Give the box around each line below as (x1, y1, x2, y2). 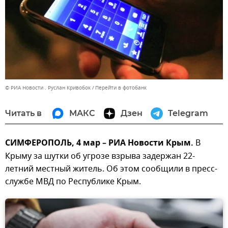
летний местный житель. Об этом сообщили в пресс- (5, 163, 217, 176)
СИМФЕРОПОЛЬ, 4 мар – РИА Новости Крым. (5, 137, 193, 151)
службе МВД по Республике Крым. (5, 176, 141, 188)
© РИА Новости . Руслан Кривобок (5, 84, 91, 92)
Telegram (168, 108, 208, 119)
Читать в (5, 108, 42, 119)
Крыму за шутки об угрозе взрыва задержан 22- (5, 150, 195, 163)
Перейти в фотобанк (95, 84, 147, 92)
